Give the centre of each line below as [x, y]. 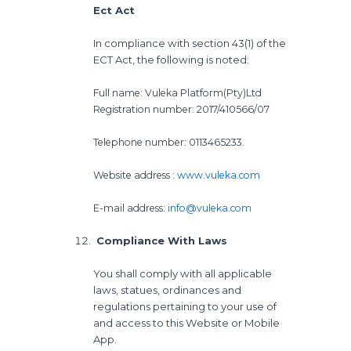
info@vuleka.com [210, 208]
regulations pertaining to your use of [185, 306]
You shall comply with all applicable [183, 273]
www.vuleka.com [219, 175]
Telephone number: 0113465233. [169, 142]
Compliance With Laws [161, 240]
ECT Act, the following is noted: [172, 59]
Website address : [136, 175]
